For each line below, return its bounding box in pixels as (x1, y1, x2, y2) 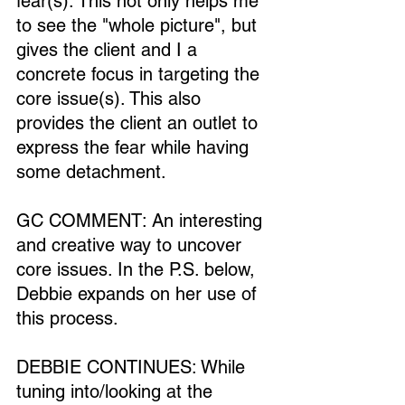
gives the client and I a (16, 39, 202, 61)
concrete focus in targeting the (16, 63, 265, 85)
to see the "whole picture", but (16, 14, 262, 36)
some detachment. (16, 161, 166, 183)
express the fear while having (16, 137, 254, 158)
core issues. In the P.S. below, (16, 259, 260, 280)
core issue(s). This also (16, 88, 206, 109)
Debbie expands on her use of (16, 283, 262, 305)
